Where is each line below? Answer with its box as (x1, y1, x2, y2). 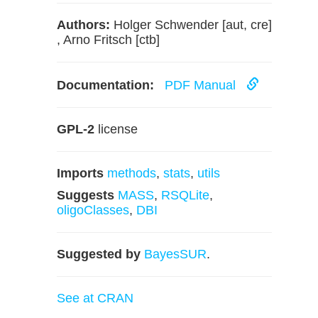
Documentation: (57, 78, 154, 92)
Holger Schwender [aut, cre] (110, 18, 272, 32)
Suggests (57, 188, 114, 202)
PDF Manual (158, 78, 246, 92)
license (94, 122, 138, 136)
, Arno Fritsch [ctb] (57, 33, 160, 47)
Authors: (57, 18, 110, 32)
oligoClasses (57, 203, 129, 217)
